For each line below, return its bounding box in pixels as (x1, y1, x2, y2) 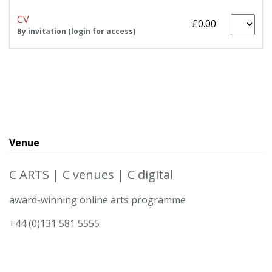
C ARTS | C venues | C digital (9, 166, 173, 183)
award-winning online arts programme (9, 192, 186, 206)
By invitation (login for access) (17, 25, 135, 36)
